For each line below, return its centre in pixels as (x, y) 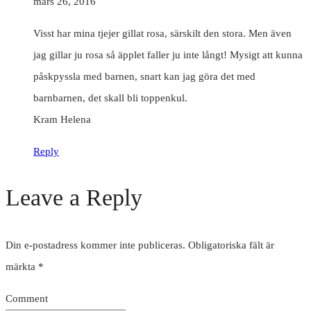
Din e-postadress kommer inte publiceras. (95, 245)
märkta (22, 266)
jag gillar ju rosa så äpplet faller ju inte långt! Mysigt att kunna (168, 54)
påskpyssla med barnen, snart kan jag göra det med (144, 76)
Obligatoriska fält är (231, 245)
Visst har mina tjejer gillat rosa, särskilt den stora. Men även (162, 33)
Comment (27, 298)
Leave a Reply (74, 197)
